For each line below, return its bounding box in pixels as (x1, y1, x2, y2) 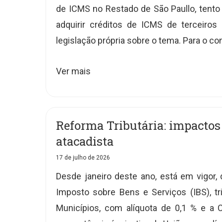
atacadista (56, 133, 113, 149)
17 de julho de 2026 (56, 154, 110, 161)
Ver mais (56, 66, 91, 76)
